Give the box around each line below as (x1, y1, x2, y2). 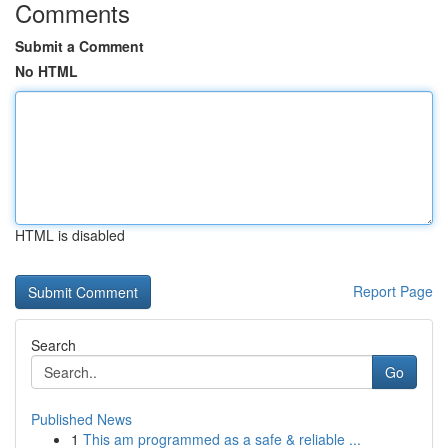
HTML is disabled (15, 225, 125, 245)
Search (31, 335, 76, 355)
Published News (31, 409, 132, 429)
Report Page (353, 281, 433, 301)
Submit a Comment (15, 36, 144, 56)
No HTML (15, 61, 78, 81)
